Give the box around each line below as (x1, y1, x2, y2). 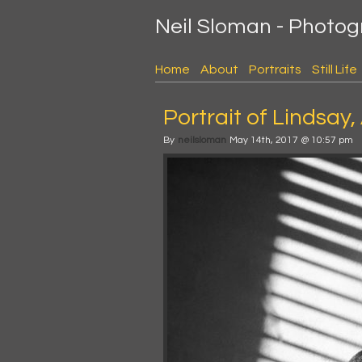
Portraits (249, 63, 301, 76)
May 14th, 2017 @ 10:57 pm (229, 135, 353, 145)
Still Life (312, 63, 357, 76)
